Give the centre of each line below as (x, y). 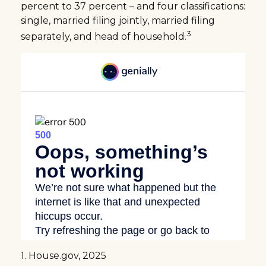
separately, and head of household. (104, 36)
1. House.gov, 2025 (64, 255)
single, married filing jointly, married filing (118, 20)
